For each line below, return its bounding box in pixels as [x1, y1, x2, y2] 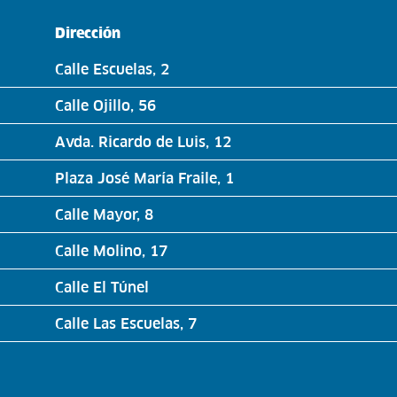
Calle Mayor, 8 [55, 206, 154, 222]
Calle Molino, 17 [55, 242, 168, 259]
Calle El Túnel [55, 278, 150, 295]
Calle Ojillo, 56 [55, 97, 157, 113]
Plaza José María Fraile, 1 [55, 169, 235, 186]
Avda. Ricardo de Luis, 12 [55, 133, 232, 150]
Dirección [55, 24, 121, 41]
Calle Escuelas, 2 [55, 60, 170, 77]
